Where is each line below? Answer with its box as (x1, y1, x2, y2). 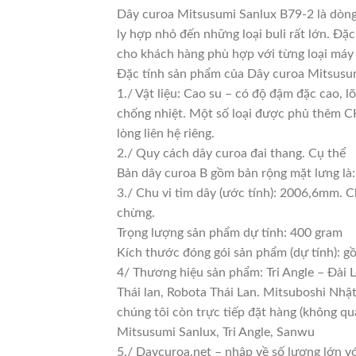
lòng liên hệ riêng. (117, 127, 215, 141)
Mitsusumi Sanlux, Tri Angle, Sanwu (117, 326, 315, 339)
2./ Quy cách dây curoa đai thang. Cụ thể (117, 147, 346, 161)
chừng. (117, 207, 155, 220)
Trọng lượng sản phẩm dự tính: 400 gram (117, 226, 342, 240)
